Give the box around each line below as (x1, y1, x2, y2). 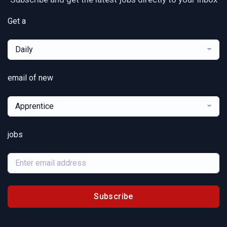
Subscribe (94, 191, 133, 201)
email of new (8, 72, 53, 83)
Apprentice (15, 101, 54, 111)
